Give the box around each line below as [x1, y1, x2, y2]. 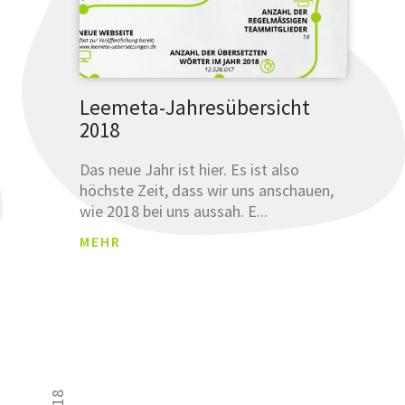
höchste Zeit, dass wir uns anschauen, [79, 179, 334, 201]
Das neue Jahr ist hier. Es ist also [79, 158, 299, 180]
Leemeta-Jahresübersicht [79, 93, 310, 120]
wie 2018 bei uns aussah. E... [79, 200, 268, 221]
